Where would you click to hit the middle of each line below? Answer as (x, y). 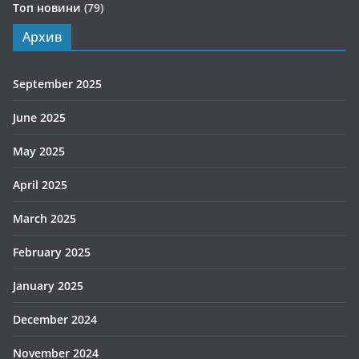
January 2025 (48, 286)
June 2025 (39, 117)
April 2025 (40, 185)
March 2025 (44, 218)
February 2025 (52, 252)
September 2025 (57, 84)
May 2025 (39, 151)
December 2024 (55, 319)
